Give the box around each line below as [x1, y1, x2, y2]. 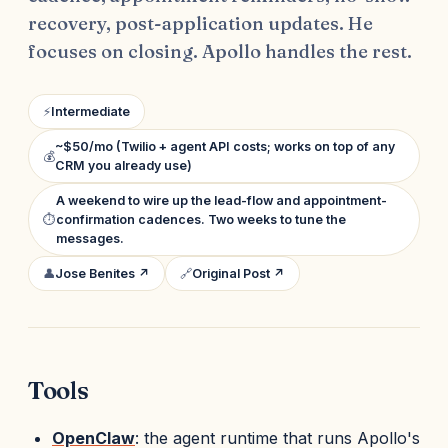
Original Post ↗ [192, 266, 285, 281]
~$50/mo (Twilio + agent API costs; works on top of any [55, 139, 395, 154]
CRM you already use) [55, 158, 192, 173]
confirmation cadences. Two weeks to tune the [56, 212, 346, 227]
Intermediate [51, 104, 130, 119]
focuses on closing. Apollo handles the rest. [28, 40, 412, 63]
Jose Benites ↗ [55, 266, 150, 281]
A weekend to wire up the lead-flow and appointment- [56, 193, 387, 208]
